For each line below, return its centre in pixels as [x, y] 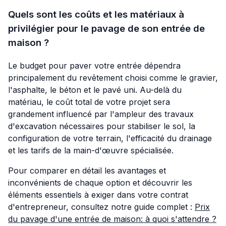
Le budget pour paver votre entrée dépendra [94, 65]
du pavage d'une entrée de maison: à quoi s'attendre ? [112, 219]
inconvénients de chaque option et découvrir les [100, 182]
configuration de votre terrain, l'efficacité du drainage [110, 138]
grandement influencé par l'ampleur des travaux [101, 114]
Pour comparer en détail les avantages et [87, 170]
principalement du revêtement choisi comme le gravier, [113, 77]
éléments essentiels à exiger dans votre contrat [98, 194]
